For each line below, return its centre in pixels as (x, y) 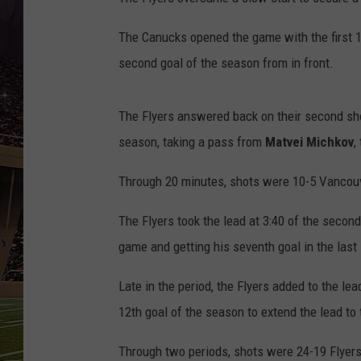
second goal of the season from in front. (226, 63)
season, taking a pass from (192, 142)
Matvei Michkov (309, 142)
